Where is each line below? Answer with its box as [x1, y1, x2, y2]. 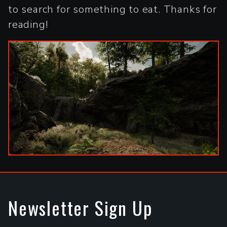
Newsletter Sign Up [8, 194, 153, 221]
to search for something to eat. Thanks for [8, 2, 217, 16]
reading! [8, 17, 48, 31]
